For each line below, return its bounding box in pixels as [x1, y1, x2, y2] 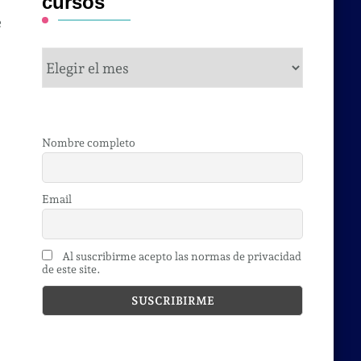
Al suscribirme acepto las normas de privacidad [60, 249, 302, 263]
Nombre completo [42, 136, 136, 150]
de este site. [42, 262, 102, 276]
